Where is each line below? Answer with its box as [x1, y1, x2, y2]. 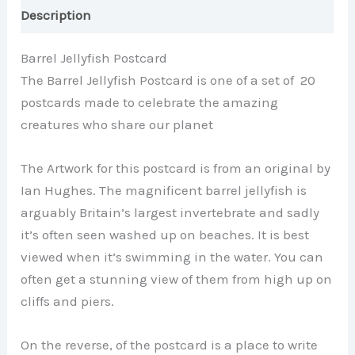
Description [21, 7, 92, 24]
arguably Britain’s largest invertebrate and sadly [21, 204, 320, 220]
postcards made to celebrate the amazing [21, 94, 279, 110]
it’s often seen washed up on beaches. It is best [21, 226, 310, 242]
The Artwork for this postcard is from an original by [21, 159, 331, 176]
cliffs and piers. [21, 292, 115, 309]
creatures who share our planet [21, 116, 214, 132]
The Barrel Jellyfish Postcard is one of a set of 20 [21, 71, 316, 88]
